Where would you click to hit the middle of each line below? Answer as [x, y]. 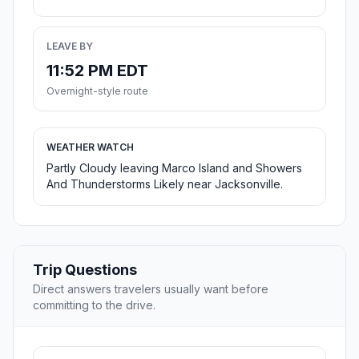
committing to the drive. [94, 305]
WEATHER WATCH [90, 147]
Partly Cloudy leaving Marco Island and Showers [174, 168]
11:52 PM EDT [97, 71]
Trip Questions [85, 270]
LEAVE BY [70, 46]
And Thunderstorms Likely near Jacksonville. [165, 184]
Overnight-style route [97, 91]
